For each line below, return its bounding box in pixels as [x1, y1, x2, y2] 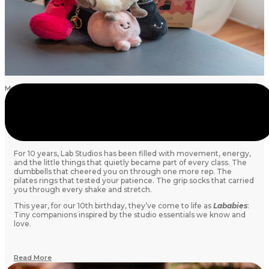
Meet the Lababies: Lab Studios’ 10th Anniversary [14, 120, 232, 131]
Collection [14, 131, 59, 142]
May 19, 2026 [5, 84, 50, 93]
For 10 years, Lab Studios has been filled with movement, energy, [14, 149, 251, 159]
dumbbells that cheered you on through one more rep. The [14, 167, 232, 177]
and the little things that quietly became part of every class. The [14, 158, 247, 168]
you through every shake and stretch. [14, 185, 152, 195]
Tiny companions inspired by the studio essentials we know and [14, 210, 246, 220]
